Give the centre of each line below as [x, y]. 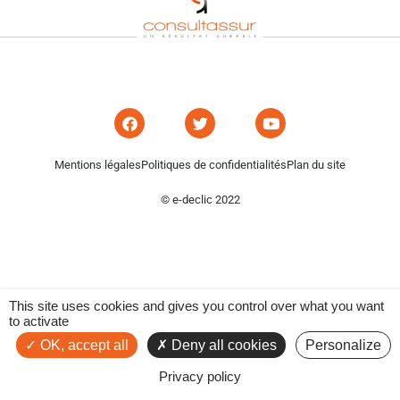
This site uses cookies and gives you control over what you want [196, 306]
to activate [39, 321]
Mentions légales [98, 165]
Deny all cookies [222, 345]
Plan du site [316, 165]
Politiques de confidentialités [214, 165]
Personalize [343, 345]
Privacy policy [200, 376]
